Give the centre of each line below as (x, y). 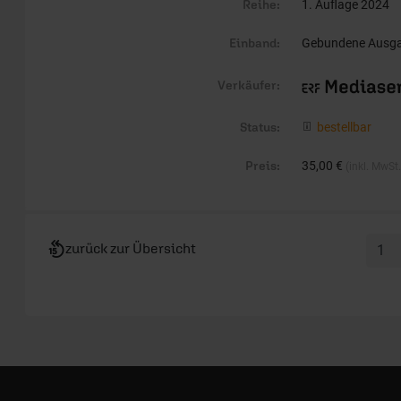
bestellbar (344, 127)
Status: (260, 127)
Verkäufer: (249, 85)
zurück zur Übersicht (131, 247)
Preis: (263, 165)
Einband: (255, 43)
